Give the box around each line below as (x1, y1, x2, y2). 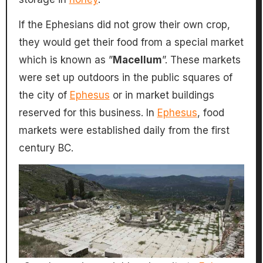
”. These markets (161, 54, 241, 66)
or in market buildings (109, 89, 214, 102)
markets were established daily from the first (18, 124, 230, 137)
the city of (18, 89, 70, 102)
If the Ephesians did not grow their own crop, (18, 19, 230, 31)
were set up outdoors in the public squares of (18, 72, 232, 84)
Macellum (112, 54, 162, 66)
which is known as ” (18, 54, 113, 66)
